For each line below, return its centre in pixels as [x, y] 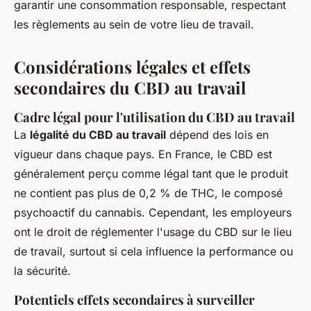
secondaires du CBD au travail [130, 87]
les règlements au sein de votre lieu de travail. [134, 24]
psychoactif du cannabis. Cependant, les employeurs [153, 212]
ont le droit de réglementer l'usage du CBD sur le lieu [153, 232]
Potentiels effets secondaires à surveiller [134, 299]
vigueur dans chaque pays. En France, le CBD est [143, 154]
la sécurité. [42, 270]
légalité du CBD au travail [98, 134]
